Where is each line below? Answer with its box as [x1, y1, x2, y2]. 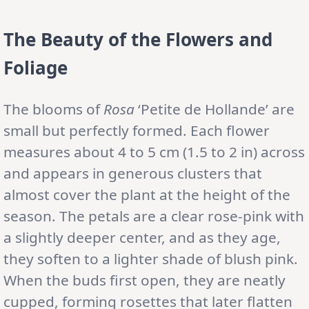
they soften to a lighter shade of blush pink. [3, 248, 298, 268]
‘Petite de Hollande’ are [134, 99, 295, 119]
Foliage [3, 54, 68, 80]
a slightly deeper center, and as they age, [3, 227, 281, 247]
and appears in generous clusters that [3, 163, 262, 183]
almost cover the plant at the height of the [3, 184, 290, 204]
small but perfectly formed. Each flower [3, 120, 270, 140]
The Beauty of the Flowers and [3, 26, 272, 52]
